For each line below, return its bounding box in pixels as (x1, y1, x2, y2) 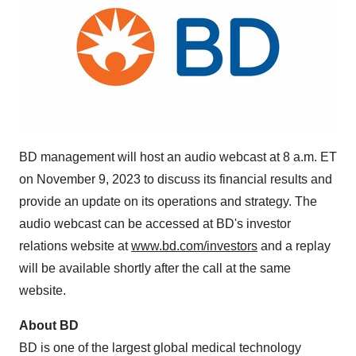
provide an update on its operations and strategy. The (19, 195, 317, 208)
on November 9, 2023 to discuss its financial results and (19, 172, 332, 186)
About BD (19, 319, 79, 332)
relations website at (19, 239, 131, 253)
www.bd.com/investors (131, 239, 257, 253)
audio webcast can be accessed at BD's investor (19, 217, 291, 230)
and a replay (257, 239, 331, 253)
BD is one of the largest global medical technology (19, 341, 301, 354)
